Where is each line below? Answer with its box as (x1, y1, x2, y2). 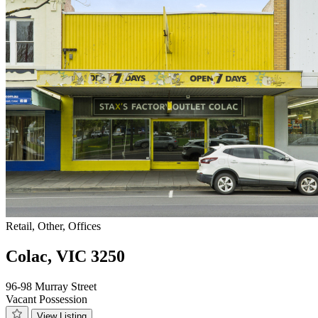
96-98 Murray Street (6, 280, 97, 293)
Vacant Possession (6, 293, 87, 306)
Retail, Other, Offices (6, 220, 101, 233)
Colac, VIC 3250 (6, 247, 125, 266)
